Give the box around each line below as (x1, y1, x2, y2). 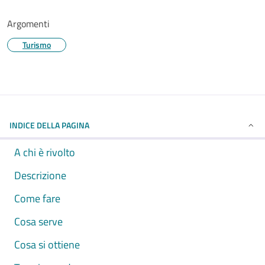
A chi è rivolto (14, 144, 75, 160)
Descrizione (14, 167, 66, 183)
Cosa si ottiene (14, 237, 80, 253)
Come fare (14, 190, 60, 206)
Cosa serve (14, 214, 63, 230)
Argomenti (7, 17, 50, 31)
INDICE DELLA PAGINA (9, 119, 89, 131)
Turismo (22, 38, 51, 51)
